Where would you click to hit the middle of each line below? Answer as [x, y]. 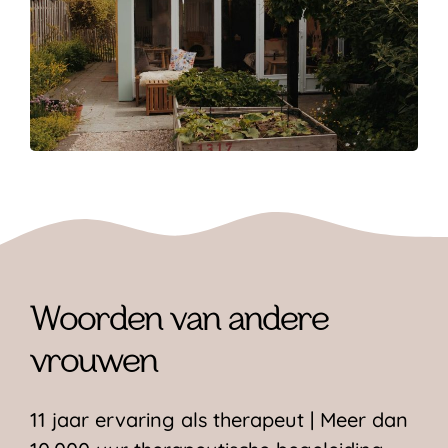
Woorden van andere [179, 322]
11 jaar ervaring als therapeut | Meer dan [219, 420]
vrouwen [93, 364]
